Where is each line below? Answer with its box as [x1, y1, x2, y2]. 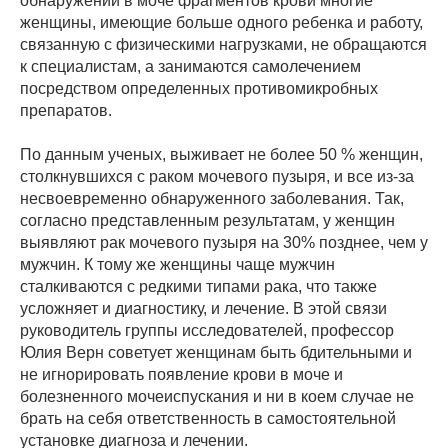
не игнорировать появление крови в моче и [20, 366, 343, 384]
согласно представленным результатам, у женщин [20, 212, 395, 230]
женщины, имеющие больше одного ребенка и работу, [20, 14, 423, 32]
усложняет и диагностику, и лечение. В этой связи [20, 300, 387, 318]
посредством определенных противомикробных [20, 80, 378, 98]
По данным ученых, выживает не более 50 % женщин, [20, 146, 423, 164]
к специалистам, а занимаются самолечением [20, 58, 361, 76]
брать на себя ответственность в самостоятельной [20, 410, 396, 428]
